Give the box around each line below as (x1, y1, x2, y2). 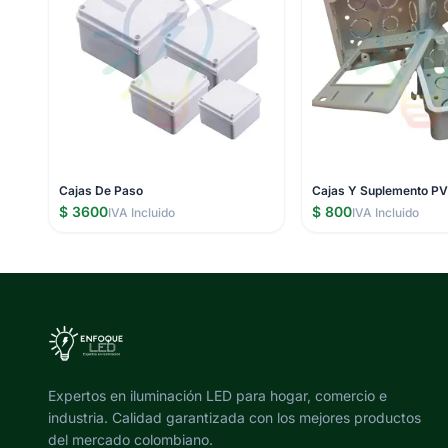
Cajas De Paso (59, 182, 143, 198)
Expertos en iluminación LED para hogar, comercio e (48, 387, 387, 404)
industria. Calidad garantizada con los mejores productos (48, 409, 421, 426)
